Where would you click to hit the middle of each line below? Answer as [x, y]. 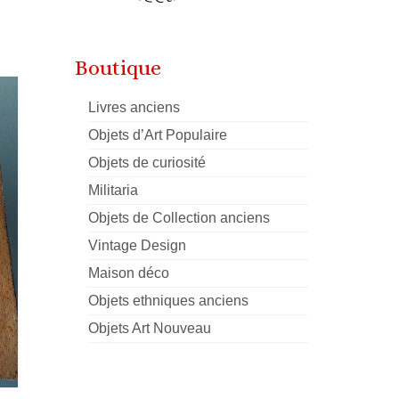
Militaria [113, 190]
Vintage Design [137, 245]
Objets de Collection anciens [179, 218]
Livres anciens [134, 107]
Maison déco [128, 273]
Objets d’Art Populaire [157, 135]
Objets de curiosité [147, 163]
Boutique [118, 68]
